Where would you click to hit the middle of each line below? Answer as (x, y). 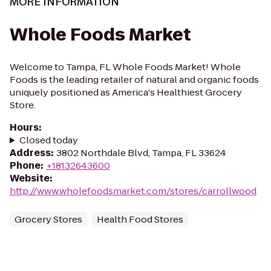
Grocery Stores (48, 219)
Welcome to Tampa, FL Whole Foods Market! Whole (125, 67)
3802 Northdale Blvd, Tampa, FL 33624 (141, 153)
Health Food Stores (140, 219)
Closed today (48, 140)
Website (30, 178)
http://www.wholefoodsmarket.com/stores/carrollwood (133, 191)
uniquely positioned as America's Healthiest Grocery (126, 92)
